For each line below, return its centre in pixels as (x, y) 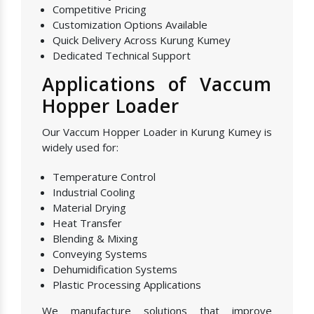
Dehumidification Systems (115, 269)
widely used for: (80, 148)
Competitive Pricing (100, 9)
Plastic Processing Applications (127, 285)
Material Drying (89, 208)
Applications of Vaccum (157, 84)
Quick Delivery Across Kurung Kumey (142, 40)
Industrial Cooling (94, 192)
